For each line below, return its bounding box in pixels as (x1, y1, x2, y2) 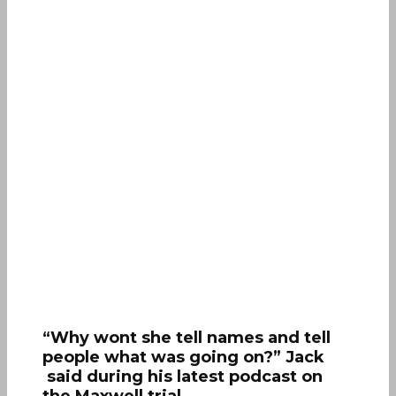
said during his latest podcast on (42, 367, 323, 387)
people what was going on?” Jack (42, 347, 324, 368)
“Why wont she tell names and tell (42, 328, 331, 348)
